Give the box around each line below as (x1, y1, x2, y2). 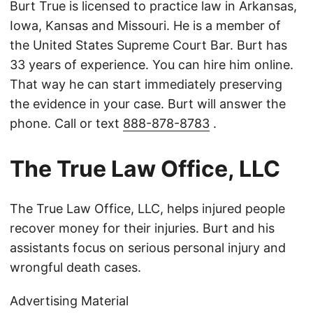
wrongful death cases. (10, 260, 141, 275)
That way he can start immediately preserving (10, 77, 282, 92)
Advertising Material (10, 293, 129, 309)
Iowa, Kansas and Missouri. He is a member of (10, 18, 281, 34)
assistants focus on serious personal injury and (10, 240, 286, 256)
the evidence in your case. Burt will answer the (10, 96, 286, 112)
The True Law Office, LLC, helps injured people (10, 201, 285, 217)
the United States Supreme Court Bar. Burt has (10, 38, 287, 53)
